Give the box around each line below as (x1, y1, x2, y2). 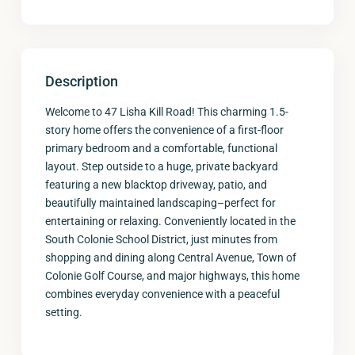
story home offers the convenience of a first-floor (45, 124, 284, 136)
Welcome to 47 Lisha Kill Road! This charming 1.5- (45, 105, 288, 118)
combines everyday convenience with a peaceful (45, 288, 280, 300)
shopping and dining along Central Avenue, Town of (45, 251, 296, 264)
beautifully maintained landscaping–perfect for (45, 197, 276, 209)
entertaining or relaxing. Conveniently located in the (45, 215, 296, 227)
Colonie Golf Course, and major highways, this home (45, 269, 300, 282)
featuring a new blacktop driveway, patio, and (45, 178, 267, 191)
